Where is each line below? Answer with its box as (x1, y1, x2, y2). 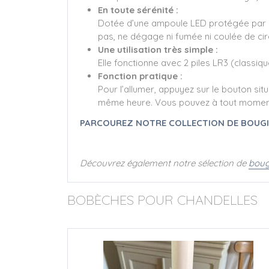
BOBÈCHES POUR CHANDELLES (67, 191, 258, 208)
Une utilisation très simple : (98, 44, 218, 56)
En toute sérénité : (98, 4, 178, 16)
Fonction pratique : (98, 70, 183, 82)
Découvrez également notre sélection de (80, 157, 249, 169)
